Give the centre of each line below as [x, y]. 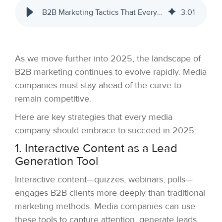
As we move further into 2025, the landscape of [108, 59]
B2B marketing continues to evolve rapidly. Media [111, 72]
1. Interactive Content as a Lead [96, 149]
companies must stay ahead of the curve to [98, 85]
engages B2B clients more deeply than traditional [110, 193]
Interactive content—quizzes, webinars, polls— [104, 180]
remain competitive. [53, 99]
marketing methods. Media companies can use [105, 206]
